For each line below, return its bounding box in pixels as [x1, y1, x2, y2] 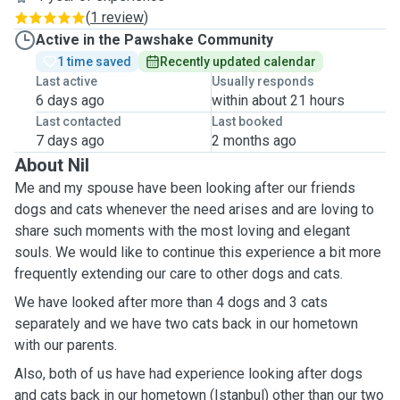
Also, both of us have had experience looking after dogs [14, 365, 362, 382]
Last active [36, 74, 97, 88]
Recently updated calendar [160, 54, 316, 69]
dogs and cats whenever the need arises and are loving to [14, 201, 374, 218]
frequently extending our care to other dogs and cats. [14, 265, 343, 282]
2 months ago [211, 132, 296, 149]
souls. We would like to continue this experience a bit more [14, 244, 381, 261]
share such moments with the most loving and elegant [14, 222, 350, 239]
